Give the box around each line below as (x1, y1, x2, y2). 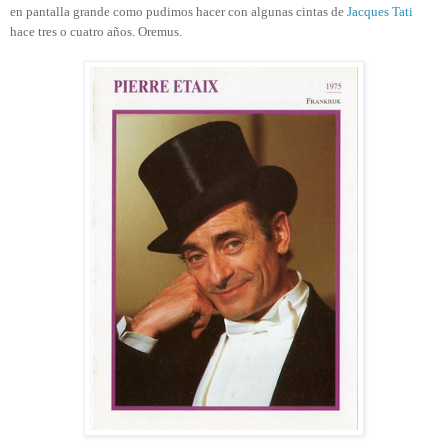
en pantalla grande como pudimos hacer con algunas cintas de (10, 3, 347, 19)
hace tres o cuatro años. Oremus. (10, 23, 182, 39)
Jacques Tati (347, 3, 413, 19)
